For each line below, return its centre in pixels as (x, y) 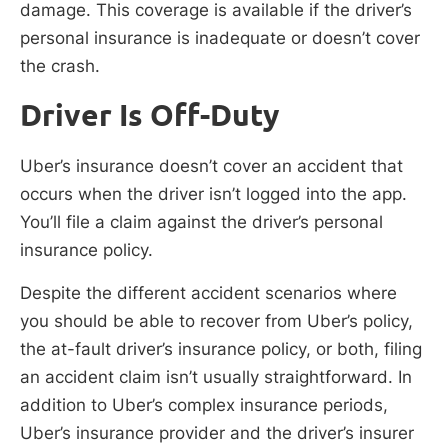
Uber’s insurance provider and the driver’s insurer (217, 432)
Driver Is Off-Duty (149, 114)
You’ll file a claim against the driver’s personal (201, 221)
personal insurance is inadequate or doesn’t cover (220, 38)
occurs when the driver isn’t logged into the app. (213, 193)
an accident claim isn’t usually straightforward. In (216, 376)
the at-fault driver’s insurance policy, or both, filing (221, 348)
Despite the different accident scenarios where (208, 292)
